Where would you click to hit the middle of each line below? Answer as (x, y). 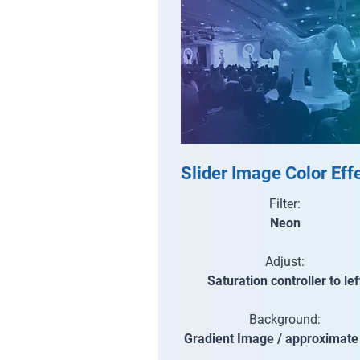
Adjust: (285, 262)
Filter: (285, 204)
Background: (285, 319)
